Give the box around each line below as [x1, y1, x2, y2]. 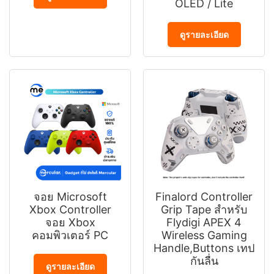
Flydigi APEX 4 [166, 216, 242, 229]
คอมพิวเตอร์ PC [32, 229, 108, 242]
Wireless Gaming [161, 229, 247, 242]
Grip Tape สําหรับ [161, 203, 247, 216]
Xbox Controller [29, 203, 111, 216]
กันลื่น [190, 254, 218, 267]
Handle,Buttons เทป [154, 242, 254, 254]
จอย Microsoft [33, 190, 107, 203]
